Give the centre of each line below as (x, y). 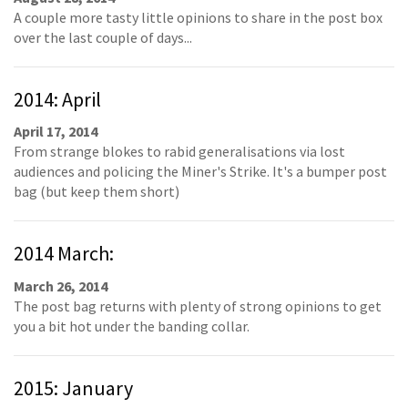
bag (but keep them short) (97, 191)
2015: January (73, 388)
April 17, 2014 (56, 131)
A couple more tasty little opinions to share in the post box (198, 17)
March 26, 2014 (61, 286)
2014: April (57, 99)
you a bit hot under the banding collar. (132, 326)
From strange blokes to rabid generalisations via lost (179, 151)
